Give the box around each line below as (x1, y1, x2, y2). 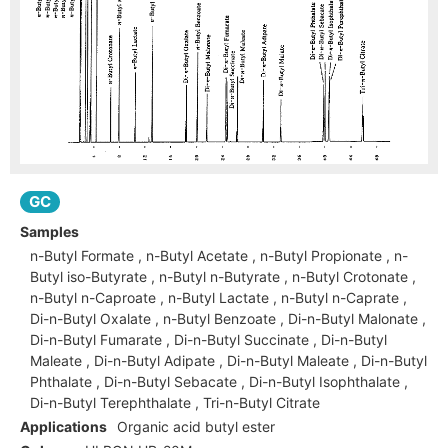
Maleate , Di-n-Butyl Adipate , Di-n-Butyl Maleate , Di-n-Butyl (30, 352, 427, 370)
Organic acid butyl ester (117, 418, 275, 436)
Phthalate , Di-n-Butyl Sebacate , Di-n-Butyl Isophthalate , (30, 373, 408, 391)
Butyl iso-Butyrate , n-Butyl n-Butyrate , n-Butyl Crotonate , (30, 268, 416, 286)
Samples (20, 223, 79, 241)
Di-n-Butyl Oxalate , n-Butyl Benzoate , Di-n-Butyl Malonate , (30, 310, 426, 328)
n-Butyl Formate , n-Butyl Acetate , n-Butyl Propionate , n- (30, 247, 408, 265)
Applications (20, 418, 107, 436)
